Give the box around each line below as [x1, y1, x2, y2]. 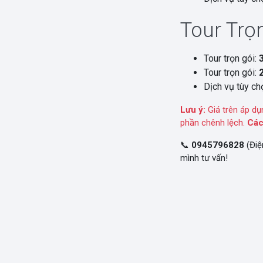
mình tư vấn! [180, 153, 228, 163]
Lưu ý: [180, 104, 205, 115]
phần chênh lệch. [180, 117, 247, 128]
